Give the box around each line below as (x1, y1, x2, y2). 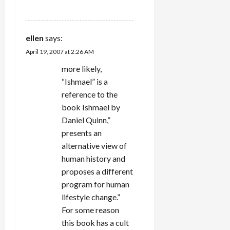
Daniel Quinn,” (62, 114, 110, 125)
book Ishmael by (62, 102, 120, 112)
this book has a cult (62, 217, 129, 227)
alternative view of (62, 140, 127, 150)
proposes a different (62, 166, 133, 176)
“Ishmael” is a (62, 76, 108, 86)
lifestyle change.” (62, 191, 120, 202)
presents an (62, 127, 102, 138)
